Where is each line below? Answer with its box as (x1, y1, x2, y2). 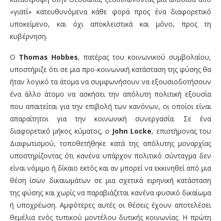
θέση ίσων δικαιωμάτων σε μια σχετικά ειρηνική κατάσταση (10, 176, 211, 185)
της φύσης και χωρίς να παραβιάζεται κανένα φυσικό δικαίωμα (10, 188, 211, 197)
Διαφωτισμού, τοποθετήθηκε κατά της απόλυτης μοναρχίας (10, 139, 211, 148)
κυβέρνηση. (10, 32, 47, 41)
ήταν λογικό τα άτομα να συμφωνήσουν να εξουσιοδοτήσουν (10, 77, 211, 86)
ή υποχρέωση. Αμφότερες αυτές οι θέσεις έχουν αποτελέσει (10, 200, 211, 210)
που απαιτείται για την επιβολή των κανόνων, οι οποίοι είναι (10, 102, 211, 111)
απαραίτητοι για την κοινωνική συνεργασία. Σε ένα (10, 114, 211, 123)
